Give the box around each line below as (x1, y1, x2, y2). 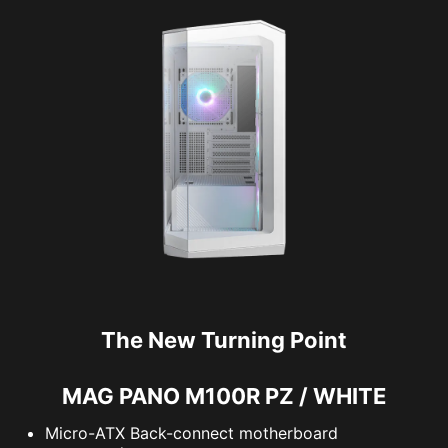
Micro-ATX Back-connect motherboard (45, 423, 338, 443)
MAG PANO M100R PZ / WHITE (62, 383, 386, 409)
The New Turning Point (101, 327, 347, 353)
